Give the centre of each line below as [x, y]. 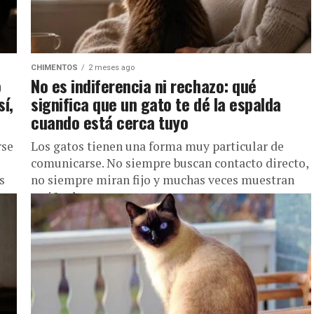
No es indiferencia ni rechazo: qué [144, 86]
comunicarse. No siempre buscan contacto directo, [170, 163]
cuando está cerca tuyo [110, 122]
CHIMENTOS [54, 68]
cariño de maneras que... [97, 197]
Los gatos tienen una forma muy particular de [157, 146]
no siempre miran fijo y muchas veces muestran [163, 180]
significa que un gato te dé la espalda [156, 104]
